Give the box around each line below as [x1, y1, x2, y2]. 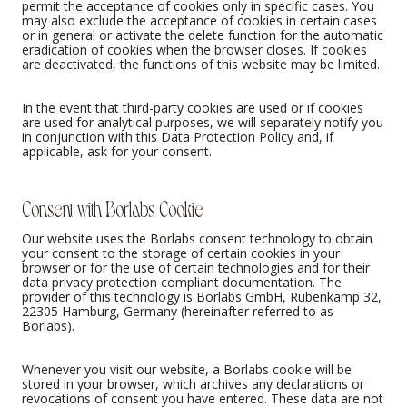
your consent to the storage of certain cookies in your [22, 244, 340, 263]
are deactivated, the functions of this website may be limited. [22, 55, 380, 74]
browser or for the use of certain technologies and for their [22, 259, 370, 277]
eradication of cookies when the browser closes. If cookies [22, 41, 367, 59]
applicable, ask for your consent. [22, 143, 212, 161]
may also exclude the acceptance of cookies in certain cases [22, 12, 377, 30]
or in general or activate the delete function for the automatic [22, 26, 383, 45]
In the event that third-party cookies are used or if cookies [22, 99, 363, 117]
